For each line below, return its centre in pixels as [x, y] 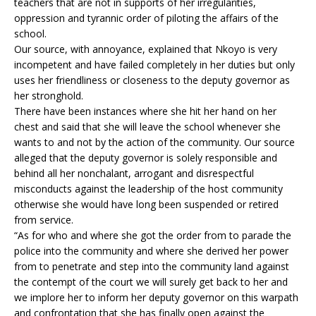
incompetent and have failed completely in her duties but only [154, 65]
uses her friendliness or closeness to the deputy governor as [152, 80]
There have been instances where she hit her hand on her [145, 111]
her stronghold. [49, 96]
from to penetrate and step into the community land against [152, 266]
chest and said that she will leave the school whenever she [147, 127]
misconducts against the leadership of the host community [148, 189]
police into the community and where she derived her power [151, 251]
